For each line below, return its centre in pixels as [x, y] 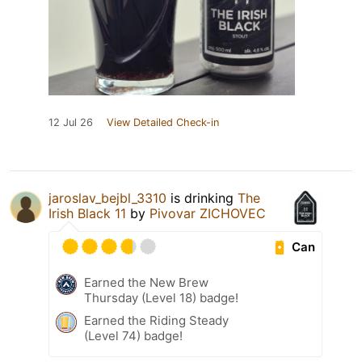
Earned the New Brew [146, 283]
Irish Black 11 [87, 214]
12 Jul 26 [71, 123]
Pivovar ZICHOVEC [208, 214]
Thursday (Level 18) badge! [161, 298]
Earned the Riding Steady [156, 321]
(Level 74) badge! [133, 336]
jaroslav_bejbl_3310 [107, 198]
